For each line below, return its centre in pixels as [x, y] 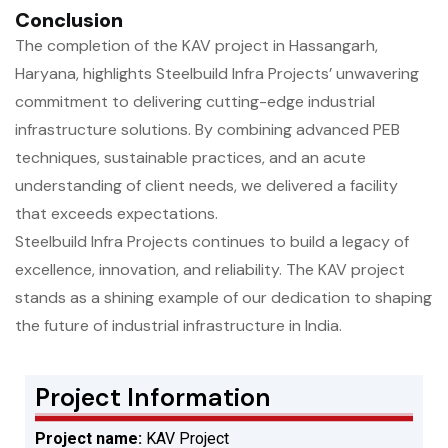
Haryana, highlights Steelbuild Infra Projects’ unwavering [217, 74]
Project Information [153, 398]
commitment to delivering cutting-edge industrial [195, 102]
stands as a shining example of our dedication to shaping [223, 298]
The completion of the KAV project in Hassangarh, [196, 46]
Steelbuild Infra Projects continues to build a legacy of [212, 242]
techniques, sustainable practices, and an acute [190, 158]
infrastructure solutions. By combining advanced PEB [207, 130]
